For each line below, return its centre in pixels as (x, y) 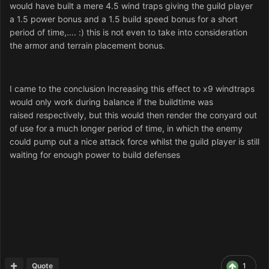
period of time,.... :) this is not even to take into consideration (128, 32)
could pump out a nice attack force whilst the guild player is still (134, 141)
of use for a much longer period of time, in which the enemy (126, 128)
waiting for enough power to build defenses (95, 154)
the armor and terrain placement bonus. (87, 45)
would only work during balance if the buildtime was (111, 101)
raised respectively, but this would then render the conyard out (133, 115)
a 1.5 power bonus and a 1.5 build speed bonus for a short (124, 19)
